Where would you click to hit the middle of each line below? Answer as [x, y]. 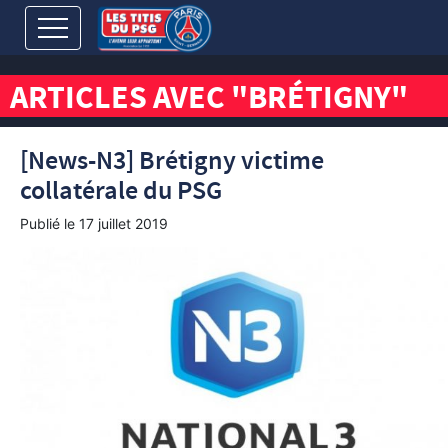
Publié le [49, 223]
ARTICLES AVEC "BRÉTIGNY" [209, 101]
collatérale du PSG [121, 191]
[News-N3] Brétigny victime [172, 161]
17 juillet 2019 [123, 223]
